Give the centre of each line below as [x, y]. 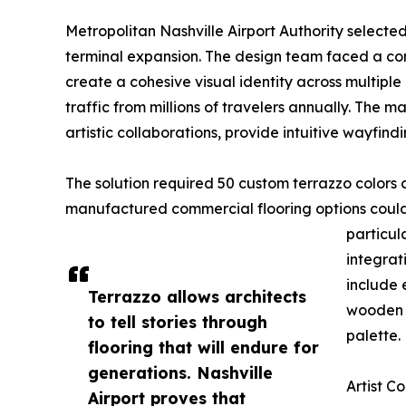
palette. [373, 336]
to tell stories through [178, 322]
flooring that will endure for [203, 348]
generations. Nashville [180, 373]
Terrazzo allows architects [197, 297]
